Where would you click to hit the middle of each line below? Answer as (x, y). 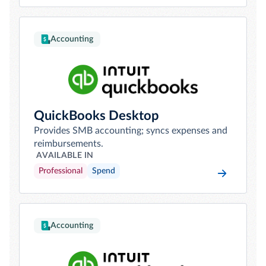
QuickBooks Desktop (96, 116)
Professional (61, 171)
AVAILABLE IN (65, 156)
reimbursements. (69, 144)
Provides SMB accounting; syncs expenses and (131, 131)
